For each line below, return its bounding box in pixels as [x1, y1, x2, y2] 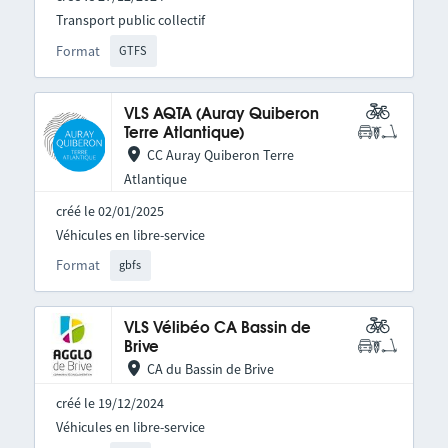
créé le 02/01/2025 [55, 201, 164, 220]
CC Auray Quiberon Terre [146, 145, 294, 164]
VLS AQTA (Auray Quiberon [123, 106, 319, 122]
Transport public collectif [55, 11, 205, 30]
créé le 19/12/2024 [55, 394, 164, 413]
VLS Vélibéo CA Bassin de [123, 321, 311, 337]
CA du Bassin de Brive [146, 360, 274, 379]
